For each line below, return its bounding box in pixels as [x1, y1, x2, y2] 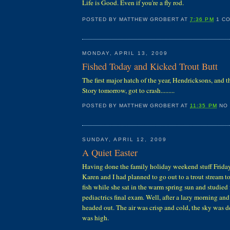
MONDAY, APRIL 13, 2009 [82, 50, 168, 56]
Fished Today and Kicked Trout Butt [82, 60, 218, 73]
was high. [82, 213, 109, 223]
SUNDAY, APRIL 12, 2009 [82, 136, 167, 142]
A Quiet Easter [82, 146, 138, 159]
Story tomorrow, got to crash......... [82, 86, 175, 95]
